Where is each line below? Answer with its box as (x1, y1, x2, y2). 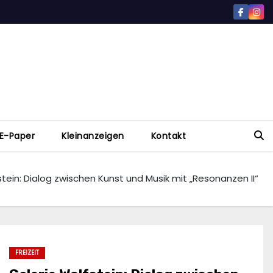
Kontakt (151, 130, 186, 143)
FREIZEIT (15, 248, 39, 258)
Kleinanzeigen (62, 130, 124, 143)
